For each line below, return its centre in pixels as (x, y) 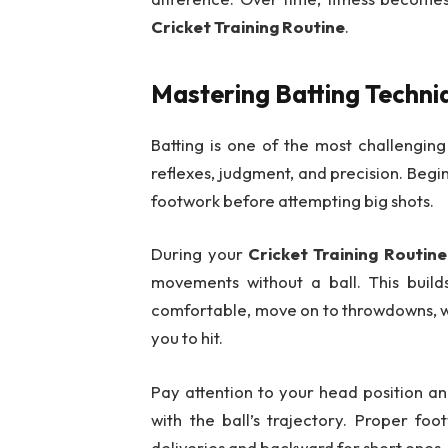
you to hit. (187, 338)
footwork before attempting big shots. (293, 200)
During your (200, 254)
